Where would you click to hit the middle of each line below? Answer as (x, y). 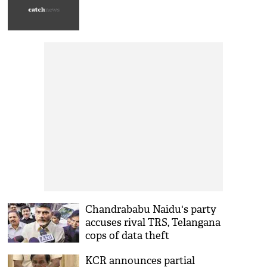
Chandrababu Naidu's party (151, 209)
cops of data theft (128, 236)
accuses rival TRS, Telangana (153, 223)
